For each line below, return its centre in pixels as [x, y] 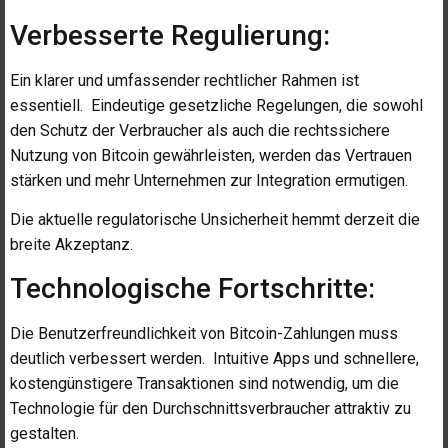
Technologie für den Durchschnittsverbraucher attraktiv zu [210, 408]
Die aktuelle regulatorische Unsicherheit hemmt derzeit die [215, 220]
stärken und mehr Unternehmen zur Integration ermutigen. [209, 180]
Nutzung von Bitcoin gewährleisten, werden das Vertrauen [211, 155]
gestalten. [44, 433]
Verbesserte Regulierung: [170, 35]
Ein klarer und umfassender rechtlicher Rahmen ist [184, 80]
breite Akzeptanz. [71, 245]
